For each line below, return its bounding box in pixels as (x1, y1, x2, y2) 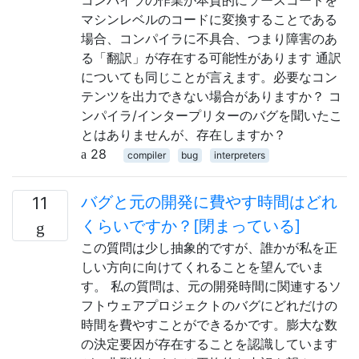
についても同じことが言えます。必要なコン (81, 69, 337, 85)
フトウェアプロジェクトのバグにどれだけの (81, 297, 337, 313)
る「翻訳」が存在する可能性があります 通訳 (81, 50, 341, 66)
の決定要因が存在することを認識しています (81, 336, 337, 352)
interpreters (213, 149, 265, 161)
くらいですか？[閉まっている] (81, 216, 301, 236)
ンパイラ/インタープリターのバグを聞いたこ (81, 107, 342, 123)
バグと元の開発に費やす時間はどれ (81, 192, 337, 212)
